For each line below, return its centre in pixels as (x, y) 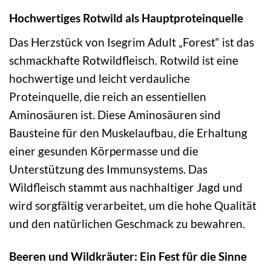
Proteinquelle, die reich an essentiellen (108, 96)
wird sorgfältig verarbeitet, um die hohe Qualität (133, 205)
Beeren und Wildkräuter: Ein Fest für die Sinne (128, 256)
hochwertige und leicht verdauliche (100, 78)
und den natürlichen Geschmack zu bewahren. (127, 223)
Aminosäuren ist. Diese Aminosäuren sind (115, 114)
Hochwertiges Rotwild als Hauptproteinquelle (126, 18)
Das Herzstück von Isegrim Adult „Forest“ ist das (132, 42)
